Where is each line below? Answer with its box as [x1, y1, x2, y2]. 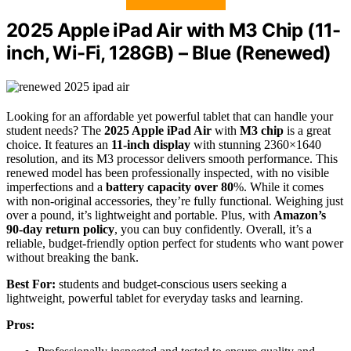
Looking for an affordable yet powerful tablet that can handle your [6, 109, 333, 123]
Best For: [6, 277, 56, 291]
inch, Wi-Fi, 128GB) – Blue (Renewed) [6, 41, 331, 64]
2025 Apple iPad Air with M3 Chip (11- [6, 18, 341, 42]
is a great [284, 123, 331, 137]
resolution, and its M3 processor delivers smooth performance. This [6, 151, 338, 165]
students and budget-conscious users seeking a [56, 277, 287, 291]
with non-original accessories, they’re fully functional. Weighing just [6, 194, 343, 208]
